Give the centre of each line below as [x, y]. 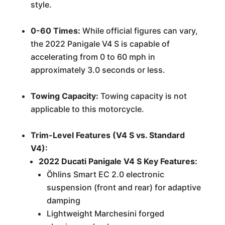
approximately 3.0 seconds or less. [98, 70]
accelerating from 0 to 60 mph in [93, 57]
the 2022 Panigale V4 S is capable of [100, 44]
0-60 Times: [55, 31]
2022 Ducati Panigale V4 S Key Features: [118, 161]
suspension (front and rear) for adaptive [124, 187]
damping [63, 200]
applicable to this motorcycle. [87, 109]
